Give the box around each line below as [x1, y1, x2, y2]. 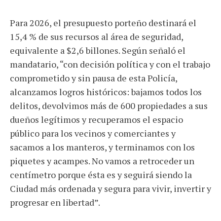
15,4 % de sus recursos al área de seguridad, [10, 31, 183, 42]
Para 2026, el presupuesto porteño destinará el [10, 17, 196, 29]
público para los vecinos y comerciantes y [10, 127, 176, 139]
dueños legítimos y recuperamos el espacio [10, 113, 183, 125]
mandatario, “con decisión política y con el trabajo [10, 58, 210, 70]
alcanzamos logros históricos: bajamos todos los [10, 86, 202, 98]
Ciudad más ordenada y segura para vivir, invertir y [10, 183, 211, 194]
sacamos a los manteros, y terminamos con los [10, 141, 195, 153]
